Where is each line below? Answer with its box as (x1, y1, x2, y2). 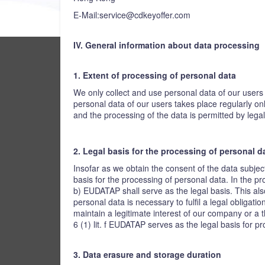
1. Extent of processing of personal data (73, 69, 236, 81)
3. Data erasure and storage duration (73, 248, 221, 260)
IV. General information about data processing (73, 39, 260, 51)
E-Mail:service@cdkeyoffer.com (73, 9, 190, 21)
